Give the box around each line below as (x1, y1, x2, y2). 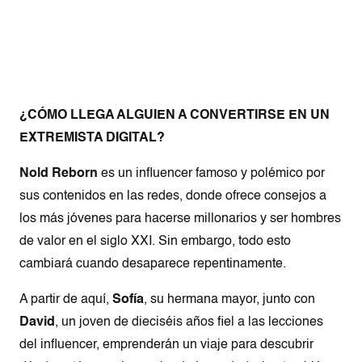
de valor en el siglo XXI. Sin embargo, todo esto (19, 235, 291, 249)
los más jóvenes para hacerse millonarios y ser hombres (19, 213, 341, 226)
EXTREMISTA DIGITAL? (19, 132, 165, 145)
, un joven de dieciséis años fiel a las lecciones (55, 316, 323, 330)
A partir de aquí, (19, 293, 112, 307)
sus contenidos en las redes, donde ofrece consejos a (19, 190, 326, 204)
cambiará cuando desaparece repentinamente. (19, 258, 286, 271)
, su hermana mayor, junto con (144, 293, 315, 307)
